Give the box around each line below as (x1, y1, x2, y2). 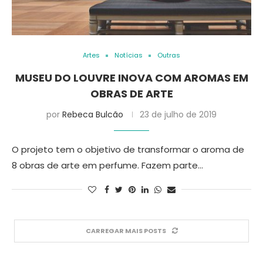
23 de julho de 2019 (140, 109, 217, 120)
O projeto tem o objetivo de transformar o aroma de (12, 143, 244, 156)
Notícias (114, 50, 143, 60)
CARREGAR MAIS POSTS (85, 226, 166, 235)
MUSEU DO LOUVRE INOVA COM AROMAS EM (15, 70, 248, 85)
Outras (157, 50, 180, 60)
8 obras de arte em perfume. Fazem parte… (12, 159, 203, 171)
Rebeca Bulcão (62, 109, 123, 120)
